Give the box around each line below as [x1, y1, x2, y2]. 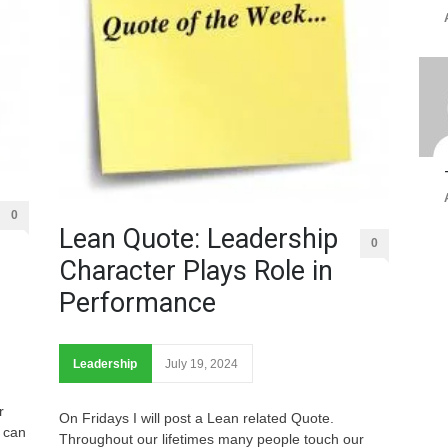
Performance [59, 287, 216, 320]
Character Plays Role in [59, 255, 333, 288]
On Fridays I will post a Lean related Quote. [59, 410, 334, 427]
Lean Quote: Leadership [59, 223, 338, 256]
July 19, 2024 [165, 357, 238, 372]
